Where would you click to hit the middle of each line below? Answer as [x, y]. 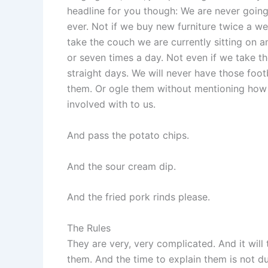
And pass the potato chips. [128, 135]
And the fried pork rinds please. [138, 197]
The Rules [89, 228]
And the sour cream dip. [121, 166]
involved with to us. [111, 104]
